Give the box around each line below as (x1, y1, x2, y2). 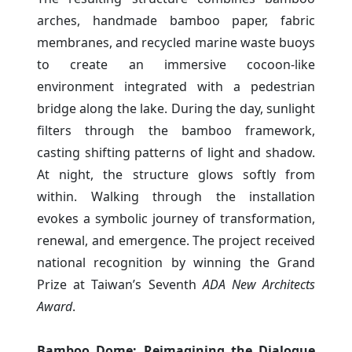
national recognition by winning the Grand (37, 253, 315, 271)
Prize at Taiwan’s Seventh (37, 275, 203, 293)
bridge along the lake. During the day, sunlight (37, 99, 315, 117)
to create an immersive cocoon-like (37, 55, 315, 73)
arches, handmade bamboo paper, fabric (37, 11, 315, 29)
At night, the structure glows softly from (37, 165, 315, 183)
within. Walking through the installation (37, 187, 315, 205)
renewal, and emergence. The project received (37, 231, 315, 249)
